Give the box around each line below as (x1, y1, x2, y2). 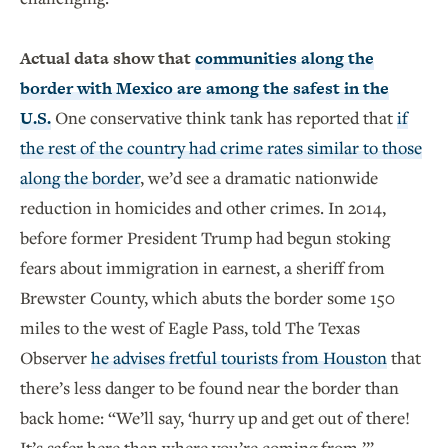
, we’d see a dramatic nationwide (140, 166, 378, 190)
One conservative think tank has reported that (55, 106, 397, 130)
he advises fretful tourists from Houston (91, 346, 387, 370)
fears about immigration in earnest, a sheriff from (20, 256, 385, 280)
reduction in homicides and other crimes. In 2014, (20, 196, 386, 220)
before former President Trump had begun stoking (20, 226, 390, 250)
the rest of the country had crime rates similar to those (20, 136, 422, 160)
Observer (20, 346, 91, 370)
